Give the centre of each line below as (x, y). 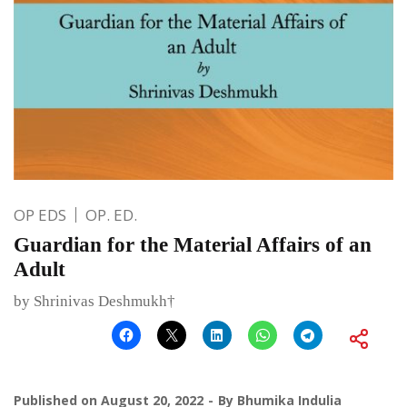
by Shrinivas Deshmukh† (94, 302)
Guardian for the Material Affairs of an (193, 245)
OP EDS (40, 215)
